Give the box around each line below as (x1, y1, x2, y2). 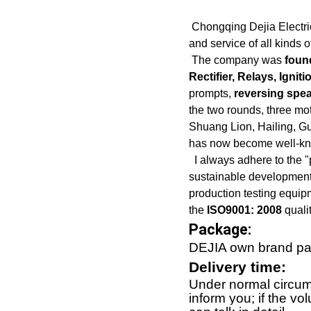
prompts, (189, 87, 234, 100)
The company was (189, 54, 285, 67)
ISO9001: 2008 (207, 204, 282, 217)
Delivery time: (189, 259, 286, 276)
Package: (189, 221, 251, 239)
